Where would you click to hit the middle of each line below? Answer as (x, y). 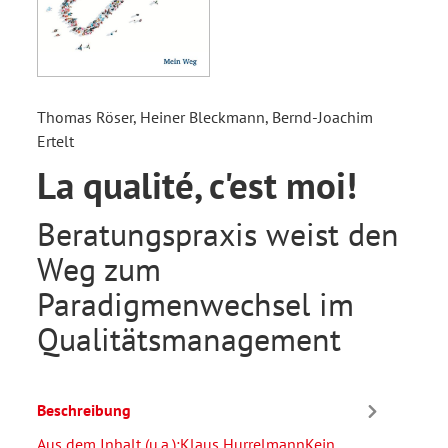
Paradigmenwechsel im (195, 303)
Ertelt (55, 140)
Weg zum (99, 268)
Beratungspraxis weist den (218, 233)
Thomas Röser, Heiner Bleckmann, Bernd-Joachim (205, 116)
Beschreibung (84, 410)
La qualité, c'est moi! (197, 184)
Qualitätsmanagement (189, 338)
